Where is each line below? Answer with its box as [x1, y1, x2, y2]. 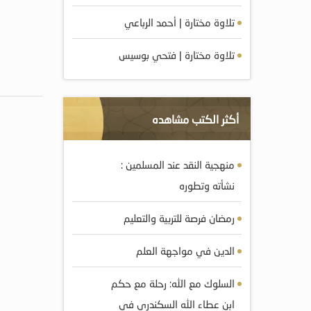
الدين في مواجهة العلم [136, 244, 235, 257]
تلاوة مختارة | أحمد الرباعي [124, 16, 235, 28]
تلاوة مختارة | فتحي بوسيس [119, 49, 235, 61]
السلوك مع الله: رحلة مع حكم [111, 277, 235, 289]
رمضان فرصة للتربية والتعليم [124, 212, 235, 224]
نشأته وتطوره [179, 179, 235, 192]
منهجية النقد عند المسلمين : [121, 158, 235, 171]
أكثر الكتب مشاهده [152, 112, 239, 126]
